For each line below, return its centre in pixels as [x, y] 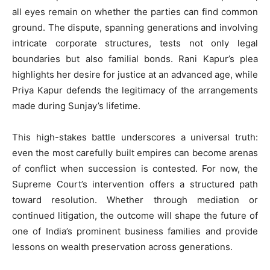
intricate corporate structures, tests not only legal [135, 43]
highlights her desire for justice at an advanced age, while [135, 74]
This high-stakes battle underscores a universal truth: [135, 137]
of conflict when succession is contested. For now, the [135, 168]
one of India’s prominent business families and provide [135, 231]
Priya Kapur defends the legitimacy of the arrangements [135, 90]
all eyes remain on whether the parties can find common [135, 11]
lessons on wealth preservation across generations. [122, 246]
